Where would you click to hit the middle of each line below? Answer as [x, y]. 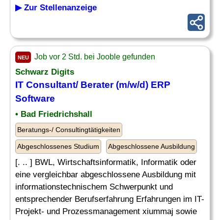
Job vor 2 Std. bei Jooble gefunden [94, 57]
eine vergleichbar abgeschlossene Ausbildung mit [106, 175]
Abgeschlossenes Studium [58, 146]
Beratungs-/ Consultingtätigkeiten [69, 130]
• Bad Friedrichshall [54, 114]
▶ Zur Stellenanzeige [56, 8]
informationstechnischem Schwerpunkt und [94, 187]
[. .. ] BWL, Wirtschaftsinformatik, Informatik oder [106, 162]
